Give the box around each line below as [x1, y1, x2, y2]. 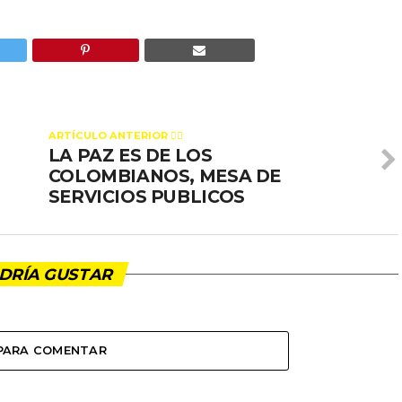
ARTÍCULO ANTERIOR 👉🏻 [48, 129, 183, 142]
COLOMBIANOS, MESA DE [48, 165, 282, 187]
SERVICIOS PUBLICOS [48, 186, 245, 207]
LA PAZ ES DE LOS [48, 144, 213, 166]
